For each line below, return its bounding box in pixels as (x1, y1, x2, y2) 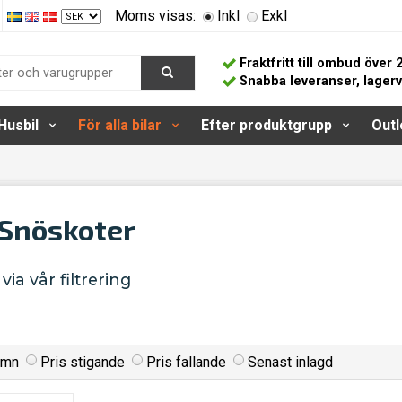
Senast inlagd (248, 354, 333, 371)
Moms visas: (114, 7, 196, 24)
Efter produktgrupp (201, 117, 332, 134)
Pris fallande (146, 354, 226, 371)
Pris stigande (40, 354, 125, 371)
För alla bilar (78, 117, 162, 134)
